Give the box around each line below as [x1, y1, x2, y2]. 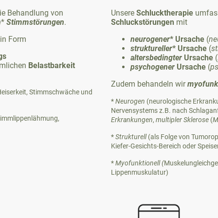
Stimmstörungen [6, 17, 64, 27]
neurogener [130, 34, 170, 44]
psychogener [130, 62, 175, 72]
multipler [156, 115, 182, 124]
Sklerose [183, 115, 209, 124]
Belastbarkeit [28, 60, 75, 70]
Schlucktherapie [136, 8, 193, 18]
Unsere [111, 8, 136, 18]
